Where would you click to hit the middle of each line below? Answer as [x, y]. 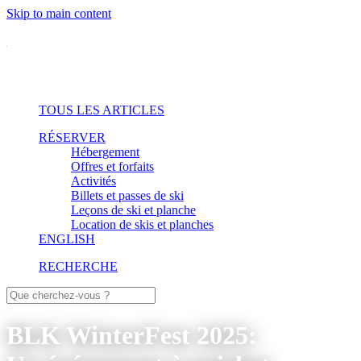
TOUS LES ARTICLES [102, 110]
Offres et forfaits [112, 166]
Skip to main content [59, 13]
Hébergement [105, 152]
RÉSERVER [72, 137]
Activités [93, 181]
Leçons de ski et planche [133, 210]
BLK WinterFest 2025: [132, 336]
